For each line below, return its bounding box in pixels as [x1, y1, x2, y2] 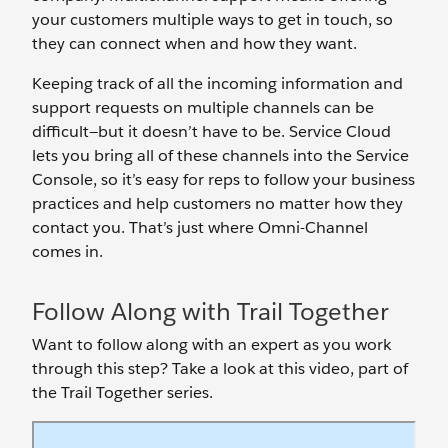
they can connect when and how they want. [32, 33, 357, 54]
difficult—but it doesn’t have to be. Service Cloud [32, 121, 391, 142]
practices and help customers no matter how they [32, 193, 403, 214]
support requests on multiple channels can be [32, 97, 374, 118]
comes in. [32, 241, 103, 262]
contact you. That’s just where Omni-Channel [32, 217, 368, 238]
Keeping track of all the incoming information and [32, 73, 403, 94]
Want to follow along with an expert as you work [32, 334, 391, 355]
